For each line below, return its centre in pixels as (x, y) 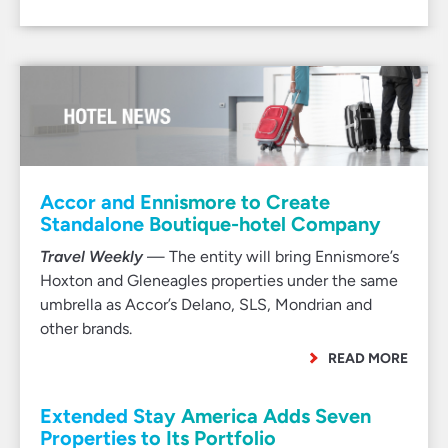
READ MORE (368, 358)
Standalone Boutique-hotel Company (210, 224)
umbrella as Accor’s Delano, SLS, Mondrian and (206, 304)
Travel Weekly (91, 256)
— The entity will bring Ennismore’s (271, 256)
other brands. (86, 328)
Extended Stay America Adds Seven (205, 416)
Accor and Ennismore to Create (185, 202)
